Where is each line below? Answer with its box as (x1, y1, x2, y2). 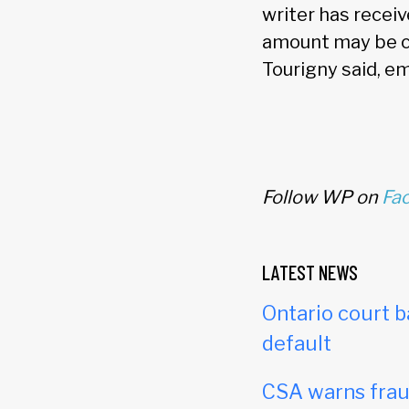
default (262, 331, 331, 356)
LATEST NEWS (262, 260, 358, 285)
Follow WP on (262, 186, 382, 209)
